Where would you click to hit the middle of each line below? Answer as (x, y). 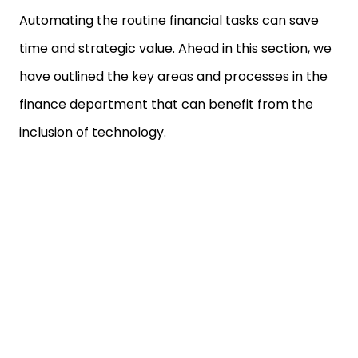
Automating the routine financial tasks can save (169, 20)
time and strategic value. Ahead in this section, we (175, 48)
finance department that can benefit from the (166, 104)
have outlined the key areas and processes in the (173, 76)
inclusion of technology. (94, 132)
